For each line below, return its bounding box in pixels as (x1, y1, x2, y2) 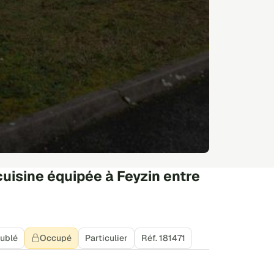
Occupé (40, 232, 72, 243)
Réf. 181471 (141, 232, 185, 243)
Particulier (85, 232, 128, 243)
